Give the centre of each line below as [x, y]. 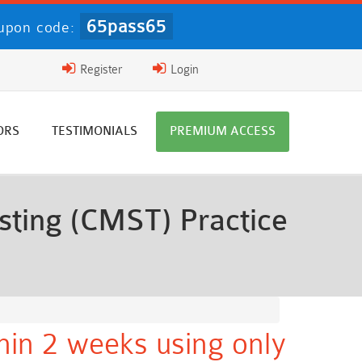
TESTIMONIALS [95, 131]
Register [99, 70]
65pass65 [126, 26]
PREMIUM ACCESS [223, 131]
